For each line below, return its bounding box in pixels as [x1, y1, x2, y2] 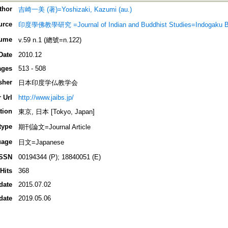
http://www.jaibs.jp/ [18, 94, 74, 102]
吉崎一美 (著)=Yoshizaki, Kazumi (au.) [18, 6, 132, 14]
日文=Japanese [18, 138, 64, 147]
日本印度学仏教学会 [18, 79, 78, 87]
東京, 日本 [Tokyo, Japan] [18, 108, 95, 116]
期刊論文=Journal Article [18, 123, 91, 131]
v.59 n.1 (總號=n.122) [18, 36, 81, 44]
